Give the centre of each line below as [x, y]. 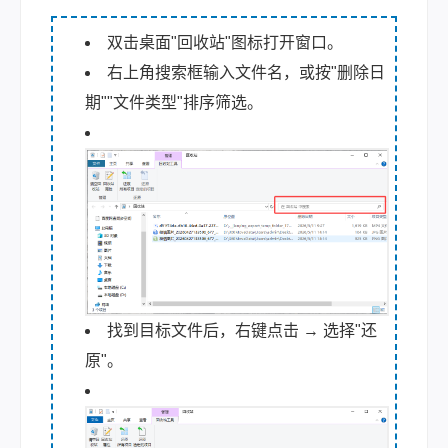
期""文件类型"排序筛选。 [174, 102]
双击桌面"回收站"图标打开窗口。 [225, 42]
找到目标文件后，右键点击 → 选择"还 [242, 331]
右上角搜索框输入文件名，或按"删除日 [246, 72]
